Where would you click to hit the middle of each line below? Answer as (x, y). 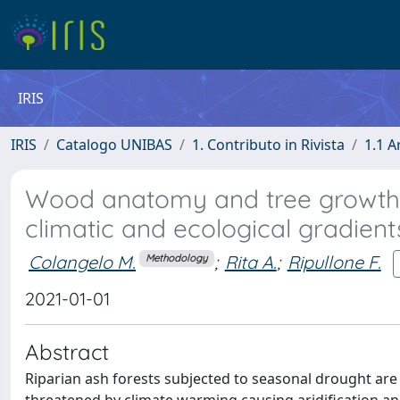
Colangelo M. (82, 262)
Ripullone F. (334, 262)
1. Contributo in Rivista (268, 145)
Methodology (177, 258)
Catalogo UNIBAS (114, 145)
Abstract (67, 352)
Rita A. (250, 262)
